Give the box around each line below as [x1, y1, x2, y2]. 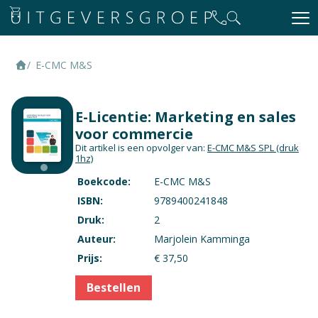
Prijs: [77, 251, 102, 265]
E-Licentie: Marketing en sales [75, 107, 296, 126]
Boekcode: [77, 175, 131, 188]
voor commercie [75, 124, 193, 143]
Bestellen [87, 280, 141, 295]
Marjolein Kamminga [154, 232, 250, 246]
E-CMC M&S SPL [207, 141, 276, 154]
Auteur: [77, 232, 116, 246]
